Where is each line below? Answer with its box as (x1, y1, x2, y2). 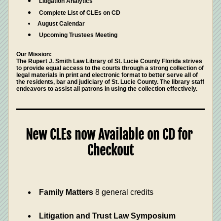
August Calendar (37, 20, 85, 27)
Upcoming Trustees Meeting (39, 32, 119, 38)
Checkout (87, 143, 134, 158)
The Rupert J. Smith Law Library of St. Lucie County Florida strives (16, 58, 202, 65)
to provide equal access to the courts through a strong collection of (16, 65, 204, 72)
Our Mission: (16, 51, 53, 58)
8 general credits (93, 188, 155, 196)
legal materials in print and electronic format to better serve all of (16, 72, 198, 78)
